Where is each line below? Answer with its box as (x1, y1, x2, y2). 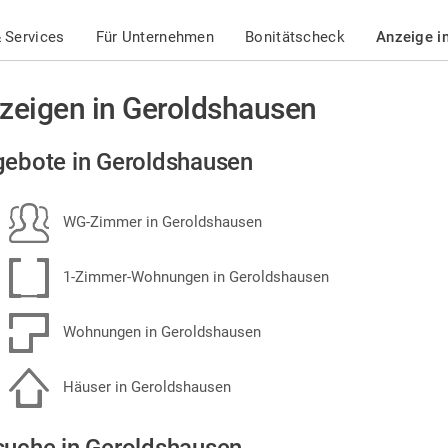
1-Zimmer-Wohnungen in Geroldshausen (59, 267, 329, 286)
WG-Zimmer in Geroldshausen (59, 212, 262, 231)
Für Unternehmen (95, 28, 215, 46)
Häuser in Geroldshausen (59, 377, 231, 396)
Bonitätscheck (245, 28, 345, 46)
